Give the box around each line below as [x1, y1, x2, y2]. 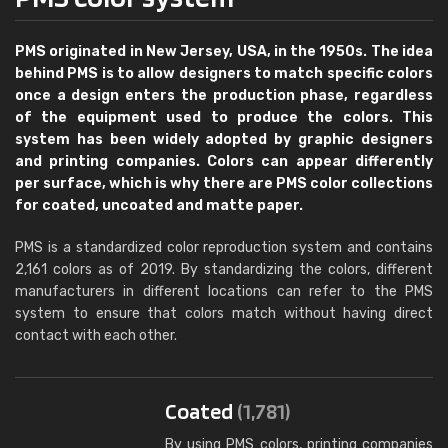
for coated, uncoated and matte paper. [15, 197, 303, 214]
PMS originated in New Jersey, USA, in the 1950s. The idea [15, 43, 433, 60]
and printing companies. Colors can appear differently [15, 153, 433, 170]
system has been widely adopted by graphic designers [15, 131, 433, 148]
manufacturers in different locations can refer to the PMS [15, 283, 433, 300]
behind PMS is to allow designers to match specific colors [15, 65, 433, 82]
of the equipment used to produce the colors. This [15, 109, 433, 126]
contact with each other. [15, 327, 177, 344]
